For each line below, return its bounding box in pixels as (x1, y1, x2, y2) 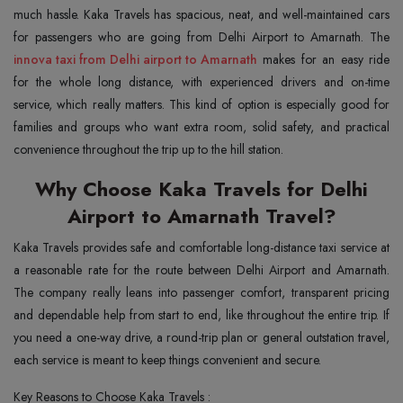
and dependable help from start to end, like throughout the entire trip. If (13, 306, 390, 324)
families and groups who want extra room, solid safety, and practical (13, 118, 390, 136)
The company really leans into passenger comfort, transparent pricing (13, 283, 390, 301)
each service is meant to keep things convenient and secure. (13, 351, 321, 369)
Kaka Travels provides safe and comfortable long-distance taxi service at (13, 238, 390, 256)
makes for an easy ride (257, 50, 390, 68)
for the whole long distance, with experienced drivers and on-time (13, 73, 390, 91)
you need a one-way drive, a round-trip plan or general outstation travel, (13, 328, 390, 346)
